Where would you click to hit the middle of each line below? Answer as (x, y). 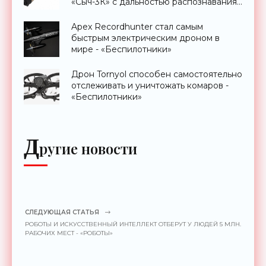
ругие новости (88, 148)
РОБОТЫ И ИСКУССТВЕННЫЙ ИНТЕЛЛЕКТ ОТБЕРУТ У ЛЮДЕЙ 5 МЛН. (133, 224)
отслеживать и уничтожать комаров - (150, 85)
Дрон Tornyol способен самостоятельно (157, 74)
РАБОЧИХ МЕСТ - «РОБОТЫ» (69, 233)
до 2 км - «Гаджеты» (114, 13)
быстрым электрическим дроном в (145, 38)
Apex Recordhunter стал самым (137, 26)
